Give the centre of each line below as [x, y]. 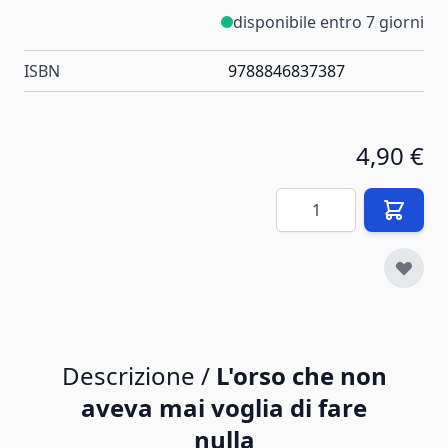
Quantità [308, 198]
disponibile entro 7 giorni [328, 21]
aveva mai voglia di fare [224, 407]
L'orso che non [301, 375]
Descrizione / [138, 375]
